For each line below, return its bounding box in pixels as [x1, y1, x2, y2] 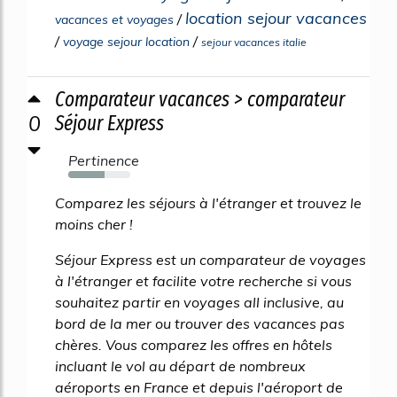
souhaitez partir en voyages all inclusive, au [55, 292, 344, 311]
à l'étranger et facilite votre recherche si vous [55, 271, 352, 290]
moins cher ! [55, 214, 133, 233]
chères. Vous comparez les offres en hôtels [55, 335, 332, 354]
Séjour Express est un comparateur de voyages [55, 250, 366, 269]
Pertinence [68, 151, 139, 169]
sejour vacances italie [201, 35, 307, 49]
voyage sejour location [63, 33, 190, 50]
